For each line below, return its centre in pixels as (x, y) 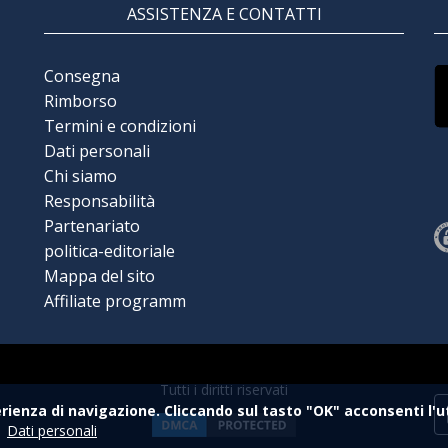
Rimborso (80, 100)
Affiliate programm (115, 300)
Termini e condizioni (120, 125)
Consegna (82, 75)
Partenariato (92, 225)
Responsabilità (99, 200)
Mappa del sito (99, 275)
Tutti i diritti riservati (224, 389)
